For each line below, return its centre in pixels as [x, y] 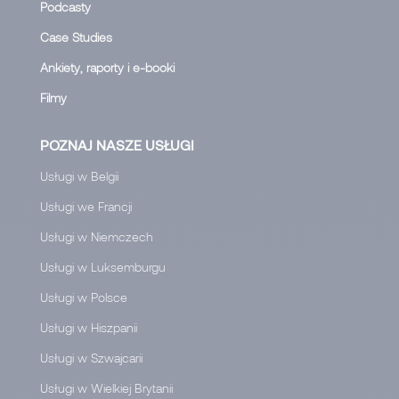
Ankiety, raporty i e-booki [107, 68]
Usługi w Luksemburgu [103, 267]
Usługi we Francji [86, 207]
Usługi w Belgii [79, 176]
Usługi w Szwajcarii [91, 358]
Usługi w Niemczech [97, 237]
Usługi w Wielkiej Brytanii [106, 388]
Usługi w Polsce [84, 297]
